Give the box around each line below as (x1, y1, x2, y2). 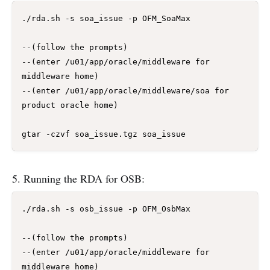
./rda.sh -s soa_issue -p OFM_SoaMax (22, 13, 190, 23)
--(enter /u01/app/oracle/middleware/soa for (22, 86, 229, 95)
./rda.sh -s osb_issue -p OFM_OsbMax (22, 204, 190, 213)
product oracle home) (22, 100, 118, 110)
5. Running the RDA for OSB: (12, 171, 145, 186)
